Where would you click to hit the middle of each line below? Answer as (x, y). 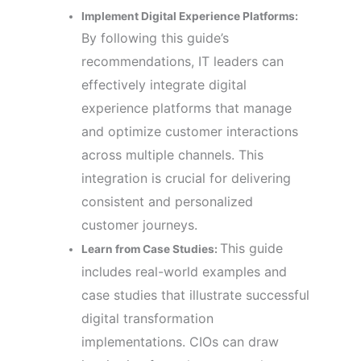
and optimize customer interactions (190, 131)
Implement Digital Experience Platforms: (190, 16)
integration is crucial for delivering (187, 178)
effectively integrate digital (164, 84)
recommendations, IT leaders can (183, 61)
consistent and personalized (168, 201)
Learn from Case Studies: (151, 249)
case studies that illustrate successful (196, 295)
